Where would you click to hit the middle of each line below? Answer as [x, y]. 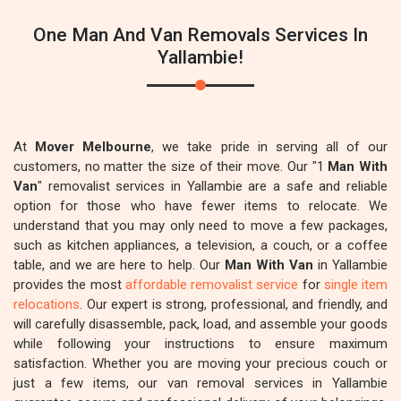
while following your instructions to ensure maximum [200, 344]
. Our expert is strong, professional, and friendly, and [234, 304]
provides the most [69, 285]
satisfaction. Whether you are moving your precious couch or [200, 363]
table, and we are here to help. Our [119, 265]
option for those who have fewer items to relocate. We [200, 206]
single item [355, 285]
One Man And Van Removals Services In [200, 35]
